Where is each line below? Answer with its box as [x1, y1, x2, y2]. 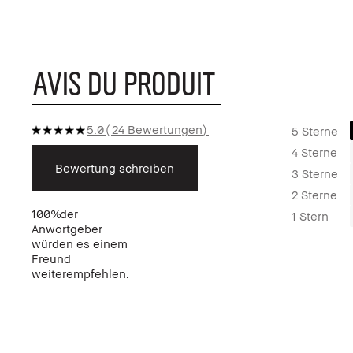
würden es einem [32, 236, 128, 251]
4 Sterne [292, 144, 337, 159]
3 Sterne [292, 165, 338, 180]
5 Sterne [292, 123, 338, 138]
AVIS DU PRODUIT [32, 62, 214, 101]
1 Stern [292, 208, 329, 223]
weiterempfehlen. [32, 266, 129, 281]
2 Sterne [292, 187, 337, 202]
